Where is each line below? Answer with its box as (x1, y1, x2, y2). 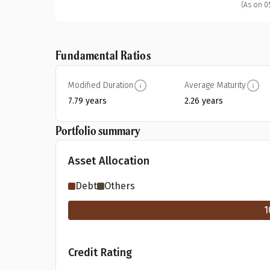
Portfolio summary (55, 122, 140, 139)
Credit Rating (68, 246, 132, 259)
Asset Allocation (68, 154, 149, 168)
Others (104, 180, 135, 192)
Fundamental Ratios (55, 47, 151, 63)
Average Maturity (184, 80, 246, 90)
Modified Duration (68, 80, 133, 90)
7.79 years (68, 96, 107, 106)
